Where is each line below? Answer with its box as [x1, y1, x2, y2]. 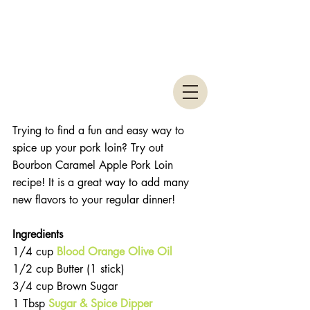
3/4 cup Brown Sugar [12, 279, 125, 294]
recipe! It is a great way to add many [12, 175, 192, 190]
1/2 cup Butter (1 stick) [12, 262, 131, 277]
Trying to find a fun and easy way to [12, 123, 188, 138]
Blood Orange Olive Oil [57, 244, 172, 259]
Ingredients [12, 227, 63, 242]
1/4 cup [12, 244, 57, 259]
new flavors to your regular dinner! [12, 192, 179, 208]
